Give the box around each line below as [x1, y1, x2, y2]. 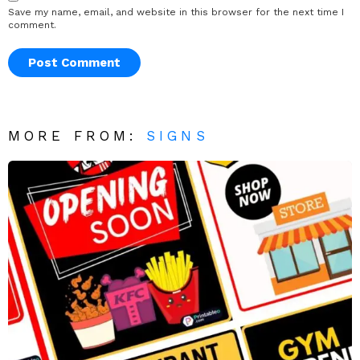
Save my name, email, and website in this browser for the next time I [8, 6, 344, 18]
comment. [8, 19, 56, 31]
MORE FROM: [8, 128, 147, 145]
